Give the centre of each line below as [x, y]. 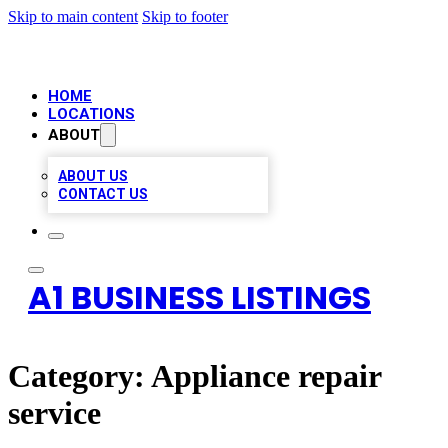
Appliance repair [266, 376]
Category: [79, 376]
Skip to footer [185, 16]
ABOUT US [93, 176]
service [54, 413]
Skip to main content [73, 16]
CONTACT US [103, 194]
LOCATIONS [91, 114]
